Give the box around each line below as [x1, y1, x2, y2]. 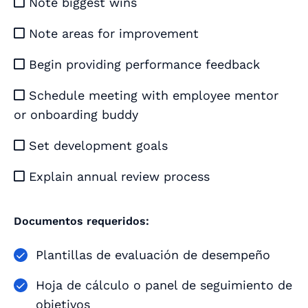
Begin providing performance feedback [25, 57, 260, 72]
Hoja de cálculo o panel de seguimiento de [36, 278, 292, 293]
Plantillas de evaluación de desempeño [36, 247, 270, 263]
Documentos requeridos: [14, 214, 149, 228]
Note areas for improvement [25, 26, 199, 41]
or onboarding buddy [14, 107, 138, 122]
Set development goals [25, 138, 168, 153]
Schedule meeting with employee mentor [25, 88, 278, 103]
